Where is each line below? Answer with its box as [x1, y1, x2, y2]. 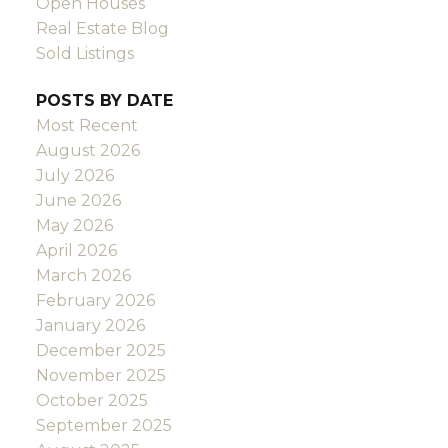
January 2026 [35, 316, 145, 336]
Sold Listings [35, 43, 134, 63]
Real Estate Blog [35, 18, 169, 38]
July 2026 [35, 166, 114, 186]
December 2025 [35, 341, 166, 361]
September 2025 [35, 416, 172, 436]
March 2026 [35, 266, 131, 286]
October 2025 [35, 391, 148, 411]
